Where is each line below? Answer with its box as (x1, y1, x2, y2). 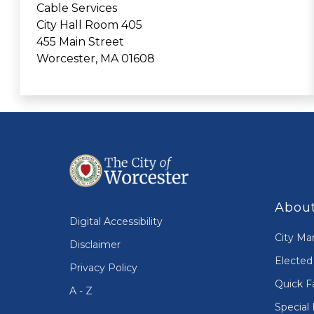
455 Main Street (36, 35, 124, 49)
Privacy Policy (69, 261, 137, 275)
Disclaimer (69, 238, 121, 252)
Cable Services (36, 1, 117, 15)
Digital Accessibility (69, 215, 163, 228)
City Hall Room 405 (36, 18, 142, 32)
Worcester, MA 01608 (36, 52, 155, 66)
